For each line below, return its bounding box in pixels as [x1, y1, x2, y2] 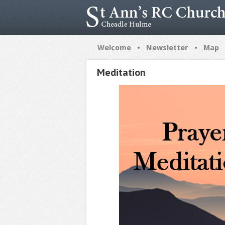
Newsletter [146, 43, 188, 52]
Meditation [96, 65, 146, 79]
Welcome [97, 43, 131, 52]
